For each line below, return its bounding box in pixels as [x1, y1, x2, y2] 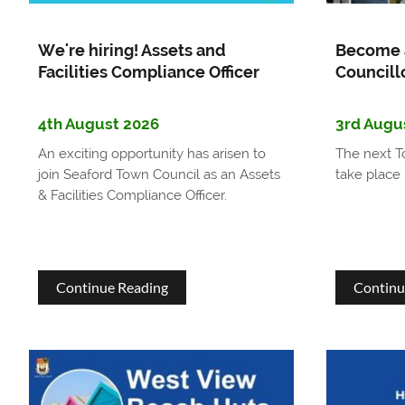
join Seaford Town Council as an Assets [37, 165, 280, 183]
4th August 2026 [37, 114, 159, 133]
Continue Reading [55, 278, 168, 296]
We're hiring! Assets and [37, 40, 226, 60]
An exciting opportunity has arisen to [37, 145, 266, 162]
